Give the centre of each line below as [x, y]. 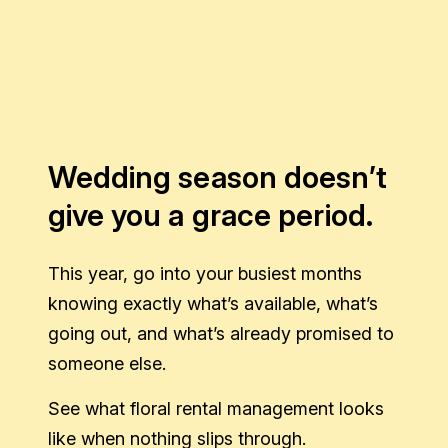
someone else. [106, 363]
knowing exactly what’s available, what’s [212, 303]
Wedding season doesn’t [217, 176]
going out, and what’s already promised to [220, 333]
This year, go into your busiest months [204, 273]
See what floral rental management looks [215, 408]
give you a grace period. [210, 214]
